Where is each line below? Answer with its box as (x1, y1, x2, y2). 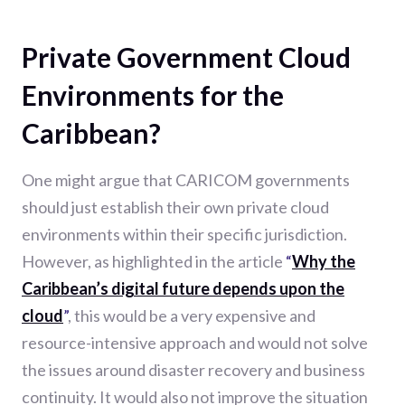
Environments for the (22, 78, 284, 111)
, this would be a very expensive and (68, 305, 316, 325)
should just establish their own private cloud (22, 196, 329, 217)
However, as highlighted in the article (22, 250, 286, 271)
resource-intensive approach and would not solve (22, 332, 368, 353)
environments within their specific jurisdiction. (22, 223, 347, 244)
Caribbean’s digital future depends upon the (22, 278, 344, 298)
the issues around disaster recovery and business (22, 359, 365, 380)
